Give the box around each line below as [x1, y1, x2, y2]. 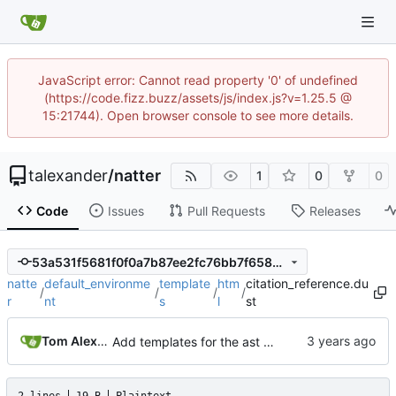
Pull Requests [187, 202, 265, 218]
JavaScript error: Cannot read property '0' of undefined [38, 72, 358, 88]
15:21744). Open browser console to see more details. [42, 108, 354, 123]
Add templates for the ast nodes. [263, 333, 274, 349]
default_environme [43, 276, 150, 292]
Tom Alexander [97, 333, 108, 349]
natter [114, 166, 161, 185]
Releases [308, 202, 361, 218]
